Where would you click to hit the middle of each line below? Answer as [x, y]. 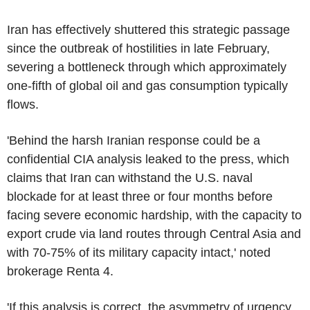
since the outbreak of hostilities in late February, [138, 48]
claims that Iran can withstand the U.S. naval [130, 177]
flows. [23, 104]
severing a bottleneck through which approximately [147, 67]
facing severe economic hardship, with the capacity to [154, 215]
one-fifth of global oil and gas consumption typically [147, 85]
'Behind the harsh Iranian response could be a [134, 140]
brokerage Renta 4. [60, 271]
